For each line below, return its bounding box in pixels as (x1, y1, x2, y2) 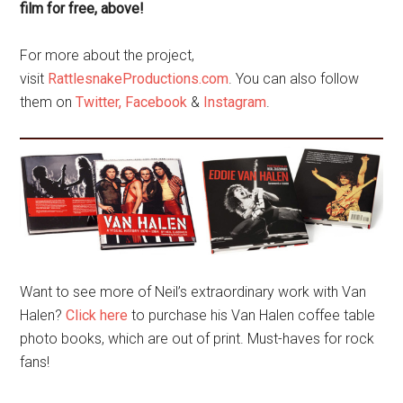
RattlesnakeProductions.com (48, 70, 229, 88)
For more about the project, (20, 47, 195, 65)
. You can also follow (228, 70, 360, 88)
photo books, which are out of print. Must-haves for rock (20, 330, 375, 348)
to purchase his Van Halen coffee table (128, 307, 376, 325)
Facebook (125, 94, 188, 112)
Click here (66, 307, 129, 325)
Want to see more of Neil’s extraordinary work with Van (20, 283, 367, 301)
